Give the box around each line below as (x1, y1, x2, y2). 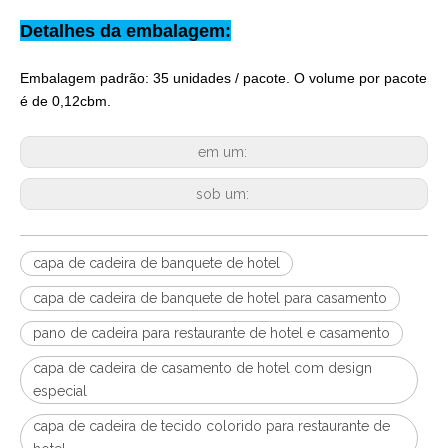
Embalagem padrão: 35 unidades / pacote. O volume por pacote (20, 70, 427, 86)
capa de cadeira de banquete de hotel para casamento (33, 290, 387, 306)
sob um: (195, 186, 253, 202)
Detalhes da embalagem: (20, 21, 231, 41)
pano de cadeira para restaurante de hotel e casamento (33, 325, 390, 341)
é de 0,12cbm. (20, 93, 111, 109)
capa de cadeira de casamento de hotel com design (33, 360, 372, 376)
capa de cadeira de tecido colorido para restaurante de (33, 418, 390, 434)
